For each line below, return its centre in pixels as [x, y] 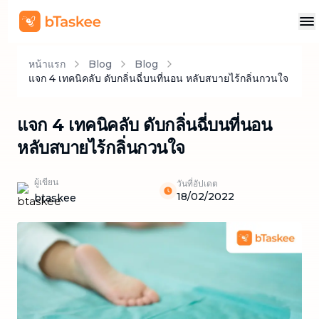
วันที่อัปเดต [197, 183]
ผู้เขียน [46, 182]
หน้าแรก [47, 64]
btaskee [55, 198]
